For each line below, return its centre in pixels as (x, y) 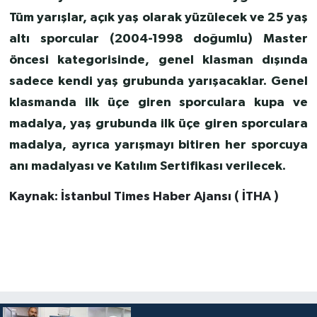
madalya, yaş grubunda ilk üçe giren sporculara (158, 124)
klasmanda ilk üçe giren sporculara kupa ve (158, 103)
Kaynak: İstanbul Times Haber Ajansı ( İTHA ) (144, 197)
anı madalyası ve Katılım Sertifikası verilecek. (147, 167)
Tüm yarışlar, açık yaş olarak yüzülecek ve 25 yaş (158, 18)
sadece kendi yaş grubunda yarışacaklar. (138, 82)
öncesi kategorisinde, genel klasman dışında (158, 60)
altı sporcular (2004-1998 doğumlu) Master (158, 39)
